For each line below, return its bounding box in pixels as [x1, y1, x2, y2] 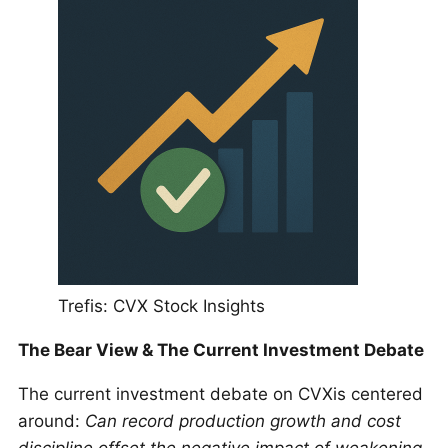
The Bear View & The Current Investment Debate [18, 340, 424, 360]
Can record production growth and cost [85, 411, 401, 431]
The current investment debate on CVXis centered [18, 384, 423, 404]
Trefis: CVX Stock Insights [58, 296, 265, 316]
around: [18, 411, 85, 431]
